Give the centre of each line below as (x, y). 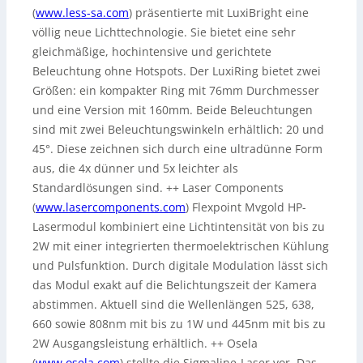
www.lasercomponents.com (111, 207)
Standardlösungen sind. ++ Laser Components (158, 188)
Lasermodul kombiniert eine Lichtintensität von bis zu (179, 227)
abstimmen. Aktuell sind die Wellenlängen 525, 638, (173, 305)
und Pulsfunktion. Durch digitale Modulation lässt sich (180, 266)
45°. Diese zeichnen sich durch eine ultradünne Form (177, 149)
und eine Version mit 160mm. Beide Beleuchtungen (173, 110)
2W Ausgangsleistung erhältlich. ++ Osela (145, 344)
